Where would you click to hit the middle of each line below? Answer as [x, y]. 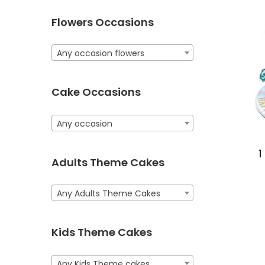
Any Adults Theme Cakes [109, 194]
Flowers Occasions [103, 22]
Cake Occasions [96, 92]
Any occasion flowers [101, 54]
